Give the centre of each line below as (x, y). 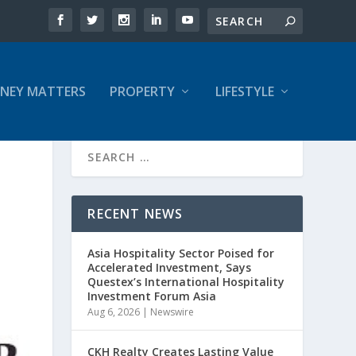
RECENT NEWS (135, 214)
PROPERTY (142, 91)
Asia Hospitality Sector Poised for (181, 253)
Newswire (172, 312)
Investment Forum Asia (152, 296)
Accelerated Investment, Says (170, 267)
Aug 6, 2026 (114, 312)
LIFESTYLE (244, 91)
